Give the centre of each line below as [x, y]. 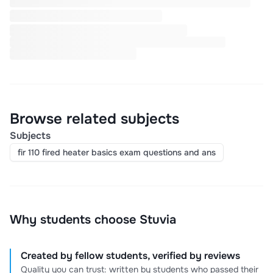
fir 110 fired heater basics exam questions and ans [117, 153]
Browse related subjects [94, 119]
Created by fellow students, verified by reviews [130, 256]
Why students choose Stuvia [93, 220]
